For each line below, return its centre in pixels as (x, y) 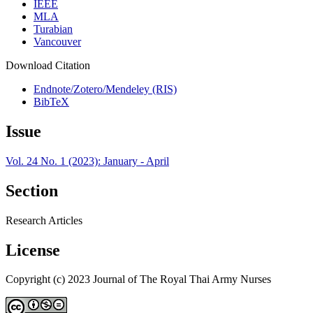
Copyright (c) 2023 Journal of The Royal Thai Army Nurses (138, 279)
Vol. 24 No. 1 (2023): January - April (87, 161)
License (33, 250)
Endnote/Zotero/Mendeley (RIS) (105, 89)
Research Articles (44, 220)
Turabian (53, 29)
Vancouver (57, 42)
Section (32, 190)
